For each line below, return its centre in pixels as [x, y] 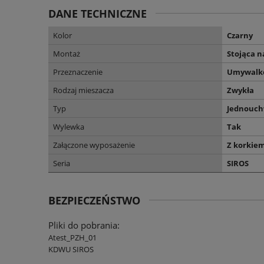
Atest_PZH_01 [72, 237]
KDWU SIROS [71, 249]
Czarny [240, 35]
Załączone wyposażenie [94, 145]
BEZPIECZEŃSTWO [94, 200]
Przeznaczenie [78, 72]
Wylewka [69, 126]
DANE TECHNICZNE [98, 13]
